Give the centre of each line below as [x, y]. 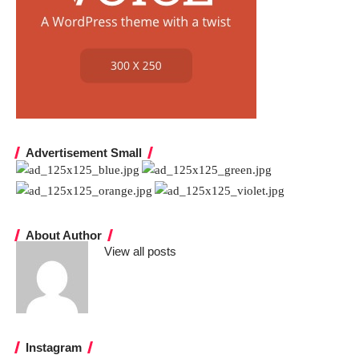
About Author [64, 236]
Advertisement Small [84, 153]
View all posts [140, 252]
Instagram [54, 348]
